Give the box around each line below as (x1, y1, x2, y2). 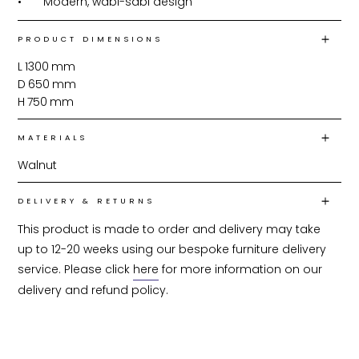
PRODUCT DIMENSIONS (18, 33, 163, 44)
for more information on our (159, 260, 326, 277)
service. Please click (18, 260, 134, 277)
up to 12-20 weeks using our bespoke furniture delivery (18, 240, 330, 257)
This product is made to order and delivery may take (18, 220, 325, 237)
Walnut (18, 156, 58, 173)
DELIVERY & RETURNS (18, 195, 155, 206)
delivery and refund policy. (18, 281, 169, 298)
